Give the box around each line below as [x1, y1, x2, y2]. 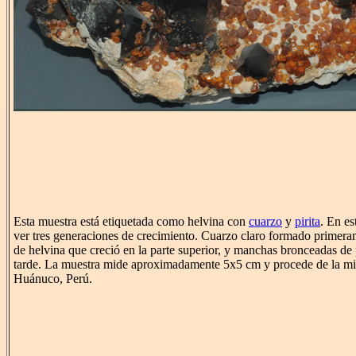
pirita [295, 215, 320, 229]
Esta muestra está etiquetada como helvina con [14, 215, 249, 229]
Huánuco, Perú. [14, 272, 92, 286]
